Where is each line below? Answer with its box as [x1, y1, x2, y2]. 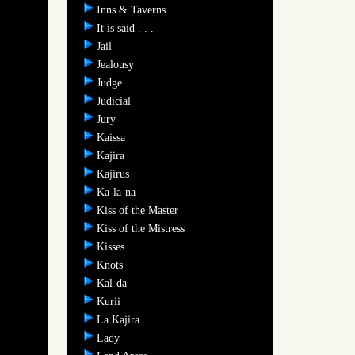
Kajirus [96, 167, 132, 180]
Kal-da [96, 277, 130, 289]
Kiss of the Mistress [96, 222, 188, 235]
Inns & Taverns [96, 3, 169, 16]
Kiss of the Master [96, 204, 181, 216]
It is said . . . [96, 21, 157, 34]
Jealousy [96, 58, 137, 71]
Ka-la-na [96, 185, 139, 198]
